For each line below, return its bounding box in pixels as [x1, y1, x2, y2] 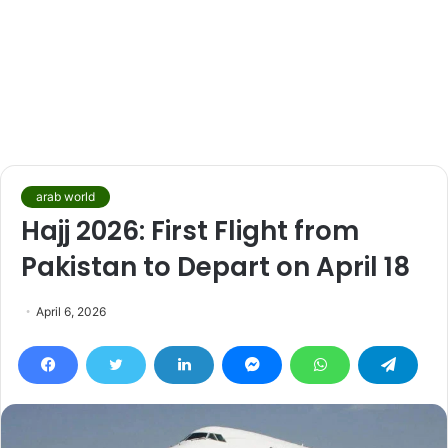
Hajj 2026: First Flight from [21, 213, 359, 249]
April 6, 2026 [36, 304, 106, 319]
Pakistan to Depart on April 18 [21, 249, 410, 285]
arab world [36, 189, 95, 204]
